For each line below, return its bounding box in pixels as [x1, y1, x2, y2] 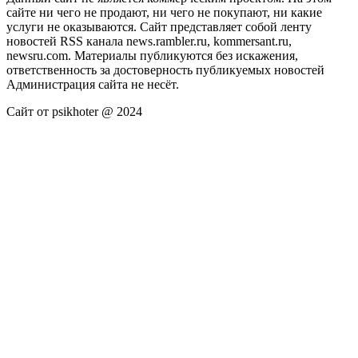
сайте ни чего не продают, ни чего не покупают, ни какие [6, 6, 322, 20]
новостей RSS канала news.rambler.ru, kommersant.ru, [6, 34, 292, 49]
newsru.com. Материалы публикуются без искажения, [6, 49, 298, 63]
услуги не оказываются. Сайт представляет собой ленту [6, 20, 312, 34]
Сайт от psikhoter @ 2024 [6, 105, 142, 119]
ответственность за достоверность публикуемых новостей [6, 63, 324, 78]
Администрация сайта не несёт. [6, 78, 179, 92]
